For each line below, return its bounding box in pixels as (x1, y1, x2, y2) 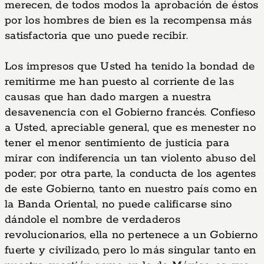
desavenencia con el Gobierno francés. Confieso (5, 105, 256, 120)
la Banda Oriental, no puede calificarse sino (5, 197, 232, 212)
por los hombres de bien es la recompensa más (5, 14, 252, 28)
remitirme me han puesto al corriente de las (5, 75, 234, 89)
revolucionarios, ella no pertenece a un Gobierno (5, 228, 258, 242)
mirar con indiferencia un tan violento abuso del (5, 151, 256, 166)
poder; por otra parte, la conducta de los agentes (5, 167, 256, 181)
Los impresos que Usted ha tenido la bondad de (5, 60, 255, 74)
